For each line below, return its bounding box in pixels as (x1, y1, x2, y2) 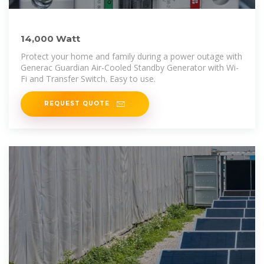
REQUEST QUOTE (44, 99, 112, 107)
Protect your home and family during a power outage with (21, 50, 242, 62)
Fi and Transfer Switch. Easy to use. (21, 72, 156, 84)
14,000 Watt (21, 32, 80, 44)
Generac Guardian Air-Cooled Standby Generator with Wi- (21, 61, 239, 73)
